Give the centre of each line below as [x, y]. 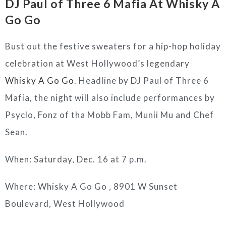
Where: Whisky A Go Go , [59, 186]
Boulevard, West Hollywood [65, 204]
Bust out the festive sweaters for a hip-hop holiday [113, 46]
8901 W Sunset [146, 186]
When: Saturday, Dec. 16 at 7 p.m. [76, 159]
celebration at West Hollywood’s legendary [97, 63]
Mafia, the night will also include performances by [110, 98]
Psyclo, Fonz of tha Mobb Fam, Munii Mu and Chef [109, 115]
